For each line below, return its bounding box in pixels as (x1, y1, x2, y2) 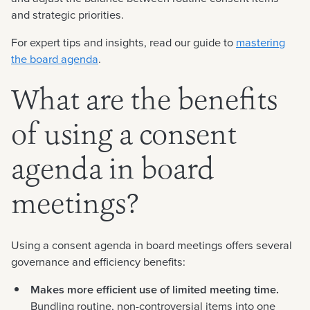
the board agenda (11, 50, 98, 68)
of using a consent (11, 122, 237, 152)
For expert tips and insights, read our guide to (11, 33, 236, 51)
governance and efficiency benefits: (11, 253, 185, 271)
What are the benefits (11, 87, 277, 117)
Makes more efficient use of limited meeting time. (30, 280, 279, 298)
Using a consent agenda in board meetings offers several (11, 236, 292, 254)
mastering (236, 33, 285, 51)
